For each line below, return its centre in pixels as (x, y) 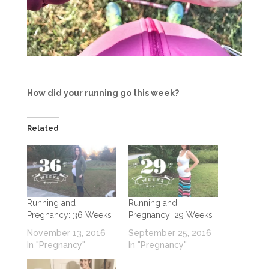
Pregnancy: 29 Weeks (170, 215)
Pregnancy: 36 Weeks (69, 215)
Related (43, 129)
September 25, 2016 (170, 233)
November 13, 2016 (66, 233)
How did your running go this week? (103, 93)
